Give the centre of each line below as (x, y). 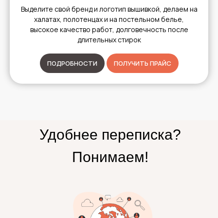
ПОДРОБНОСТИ (72, 64)
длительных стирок (109, 40)
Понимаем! (110, 157)
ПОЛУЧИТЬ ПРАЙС (142, 64)
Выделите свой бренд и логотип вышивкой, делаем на (109, 9)
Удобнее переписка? (110, 135)
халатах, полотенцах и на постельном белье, (109, 19)
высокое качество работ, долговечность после (109, 30)
